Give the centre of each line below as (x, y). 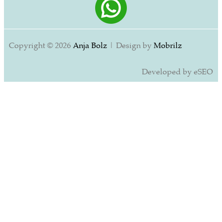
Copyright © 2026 (41, 46)
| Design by (131, 46)
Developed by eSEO (177, 72)
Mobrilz (168, 46)
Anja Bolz (91, 46)
